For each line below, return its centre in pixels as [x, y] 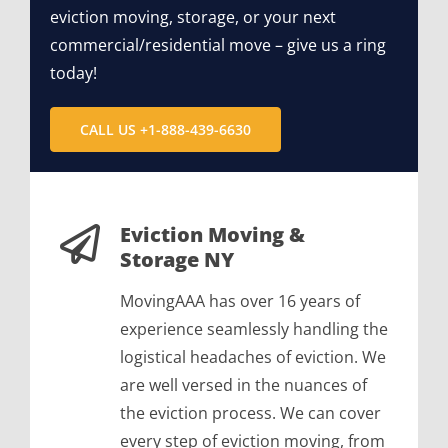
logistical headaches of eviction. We [252, 357]
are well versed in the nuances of [243, 385]
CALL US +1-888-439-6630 [165, 130]
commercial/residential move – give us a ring [217, 45]
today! [73, 73]
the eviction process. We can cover [250, 413]
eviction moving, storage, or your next [192, 17]
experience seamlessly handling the [253, 329]
